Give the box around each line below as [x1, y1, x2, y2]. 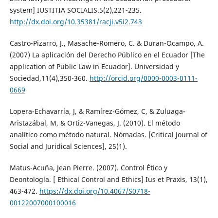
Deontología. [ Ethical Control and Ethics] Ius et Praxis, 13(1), [9, 175, 208, 184]
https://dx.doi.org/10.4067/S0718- [39, 186, 150, 196]
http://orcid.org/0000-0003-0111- [89, 73, 198, 83]
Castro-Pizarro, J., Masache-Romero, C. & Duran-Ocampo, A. [9, 38, 204, 48]
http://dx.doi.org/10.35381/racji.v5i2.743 [9, 17, 142, 27]
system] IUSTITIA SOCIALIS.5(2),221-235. [9, 5, 142, 15]
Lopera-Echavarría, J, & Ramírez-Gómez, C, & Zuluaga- [9, 107, 185, 116]
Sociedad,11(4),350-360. [9, 73, 90, 83]
